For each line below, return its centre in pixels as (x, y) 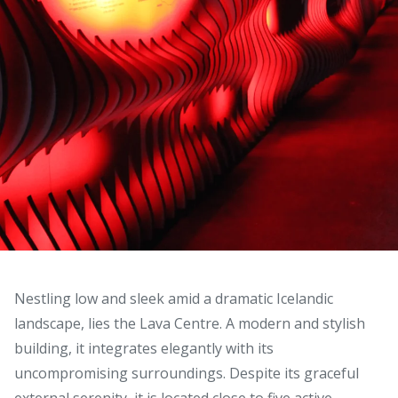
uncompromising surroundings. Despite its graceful (187, 373)
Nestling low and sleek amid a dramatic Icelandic (174, 298)
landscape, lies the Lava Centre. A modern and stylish (190, 323)
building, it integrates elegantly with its (144, 348)
